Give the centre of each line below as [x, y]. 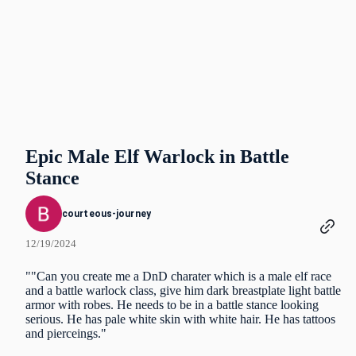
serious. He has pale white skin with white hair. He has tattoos [180, 319]
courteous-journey [106, 214]
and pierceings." [66, 333]
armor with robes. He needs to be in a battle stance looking [172, 305]
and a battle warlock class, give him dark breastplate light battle [183, 290]
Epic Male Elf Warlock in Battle [157, 157]
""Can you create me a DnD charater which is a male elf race [178, 276]
